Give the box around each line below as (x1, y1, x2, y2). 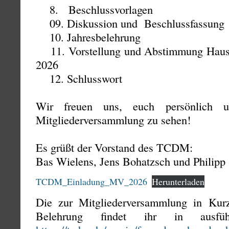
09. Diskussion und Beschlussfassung (36, 15, 224, 31)
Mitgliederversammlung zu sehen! (36, 112, 191, 127)
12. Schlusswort (36, 71, 122, 86)
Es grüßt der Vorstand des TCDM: (36, 140, 193, 155)
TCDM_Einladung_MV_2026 (36, 175, 147, 188)
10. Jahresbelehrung (36, 29, 141, 44)
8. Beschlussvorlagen (36, 2, 153, 17)
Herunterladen (152, 175, 204, 188)
